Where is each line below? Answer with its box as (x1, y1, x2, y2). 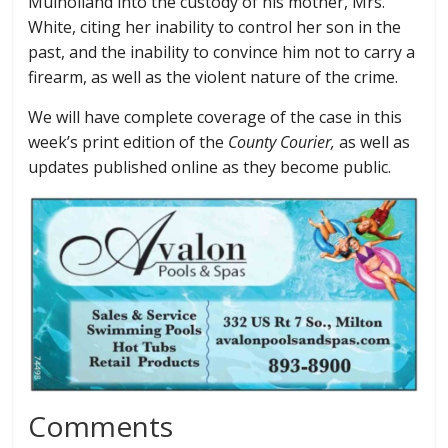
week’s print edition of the (28, 130, 229, 153)
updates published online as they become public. (28, 155, 392, 178)
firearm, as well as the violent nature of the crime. (28, 65, 399, 88)
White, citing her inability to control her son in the (28, 15, 402, 38)
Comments (28, 406, 174, 445)
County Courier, (228, 130, 336, 153)
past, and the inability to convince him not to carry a (28, 40, 416, 63)
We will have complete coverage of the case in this (28, 105, 403, 128)
